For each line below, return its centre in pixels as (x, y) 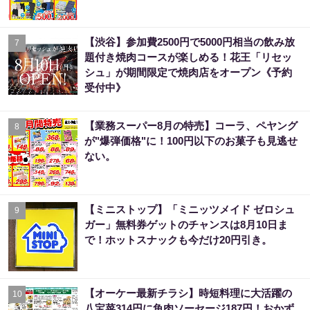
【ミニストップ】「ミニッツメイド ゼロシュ (190, 209)
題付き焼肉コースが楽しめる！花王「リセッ (188, 57)
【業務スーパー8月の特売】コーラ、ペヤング (191, 125)
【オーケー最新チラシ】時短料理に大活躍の (188, 293)
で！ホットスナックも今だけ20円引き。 (178, 239)
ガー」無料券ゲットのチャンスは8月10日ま (186, 224)
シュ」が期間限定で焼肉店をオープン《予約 (188, 72)
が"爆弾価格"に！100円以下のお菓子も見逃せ (191, 140)
